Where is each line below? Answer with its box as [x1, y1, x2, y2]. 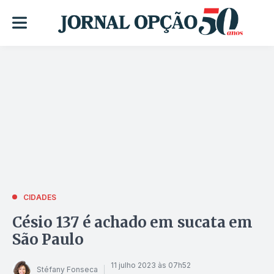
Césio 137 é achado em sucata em [12, 212, 253, 232]
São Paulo [12, 229, 84, 249]
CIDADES [23, 192, 56, 202]
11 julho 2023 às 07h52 [111, 261, 191, 270]
